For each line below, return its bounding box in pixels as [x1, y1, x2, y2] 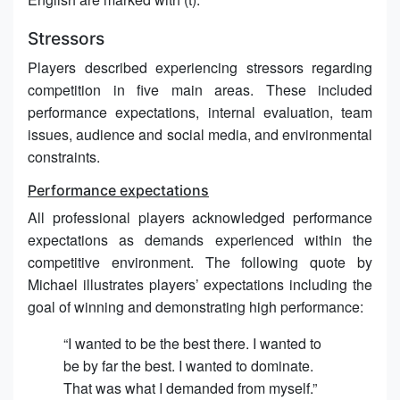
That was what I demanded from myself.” [63, 377, 317, 398]
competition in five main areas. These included [28, 79, 372, 100]
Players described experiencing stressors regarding [28, 56, 372, 78]
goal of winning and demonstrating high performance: [28, 296, 363, 317]
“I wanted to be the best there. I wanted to [63, 332, 321, 354]
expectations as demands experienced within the [28, 229, 372, 250]
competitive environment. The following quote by [28, 251, 372, 272]
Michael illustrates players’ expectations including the [28, 273, 372, 295]
